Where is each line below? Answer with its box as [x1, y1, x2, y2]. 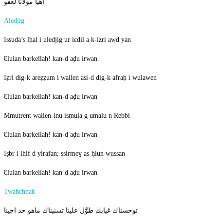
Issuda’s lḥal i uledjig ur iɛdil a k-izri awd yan [4, 36, 131, 44]
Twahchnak [4, 188, 35, 196]
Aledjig [4, 17, 24, 25]
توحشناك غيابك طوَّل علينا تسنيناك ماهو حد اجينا [4, 207, 138, 215]
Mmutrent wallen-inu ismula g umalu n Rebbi [4, 112, 130, 120]
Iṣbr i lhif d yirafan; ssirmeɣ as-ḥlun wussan [4, 150, 125, 158]
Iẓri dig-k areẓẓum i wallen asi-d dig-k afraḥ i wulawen [4, 74, 157, 82]
